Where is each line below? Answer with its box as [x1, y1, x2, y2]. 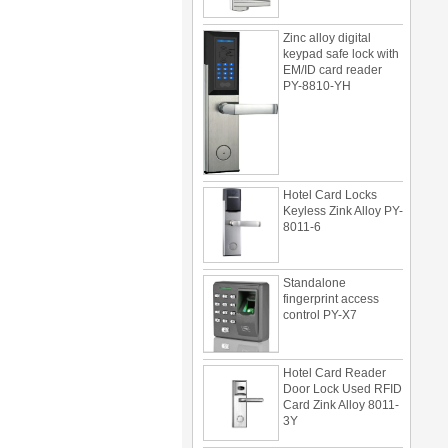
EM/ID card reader [283, 43, 382, 58]
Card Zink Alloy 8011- [283, 378, 399, 393]
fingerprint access [283, 272, 379, 287]
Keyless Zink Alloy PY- [283, 184, 403, 199]
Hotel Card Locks [283, 168, 377, 183]
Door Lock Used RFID [283, 362, 402, 377]
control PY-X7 [283, 288, 357, 303]
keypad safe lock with [283, 27, 399, 42]
